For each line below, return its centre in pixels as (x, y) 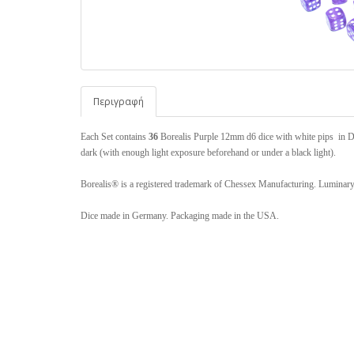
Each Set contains (115, 137)
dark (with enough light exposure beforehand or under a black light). (208, 153)
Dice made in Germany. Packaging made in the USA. (180, 216)
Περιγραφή (119, 102)
